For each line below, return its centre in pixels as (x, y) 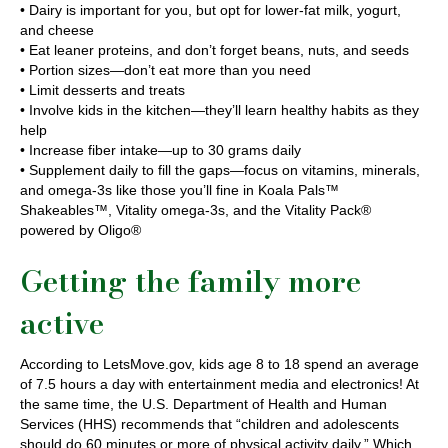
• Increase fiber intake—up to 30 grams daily (160, 150)
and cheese (57, 30)
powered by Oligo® (80, 230)
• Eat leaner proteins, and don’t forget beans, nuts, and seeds (214, 50)
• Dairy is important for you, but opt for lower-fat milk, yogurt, (210, 10)
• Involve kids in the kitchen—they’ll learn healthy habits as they (219, 110)
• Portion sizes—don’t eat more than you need (165, 70)
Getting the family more (190, 281)
